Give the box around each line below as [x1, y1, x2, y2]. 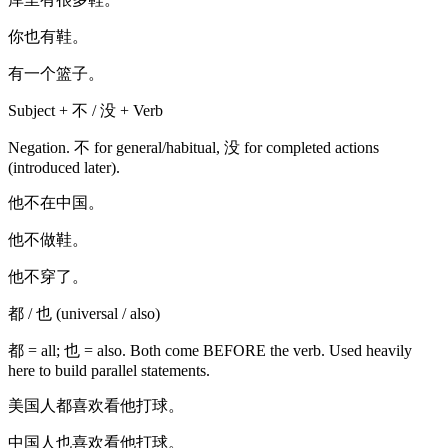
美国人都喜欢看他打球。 [8, 396, 184, 414]
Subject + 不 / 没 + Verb [8, 101, 163, 119]
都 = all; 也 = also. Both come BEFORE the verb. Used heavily [8, 341, 412, 359]
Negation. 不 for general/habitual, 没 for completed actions [8, 138, 379, 156]
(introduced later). [8, 158, 120, 176]
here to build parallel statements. [8, 361, 210, 379]
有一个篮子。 [8, 64, 104, 82]
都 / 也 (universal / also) [8, 304, 160, 322]
